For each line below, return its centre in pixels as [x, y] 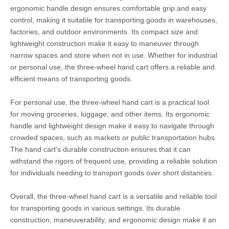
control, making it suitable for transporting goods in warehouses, [114, 20]
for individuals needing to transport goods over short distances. [112, 173]
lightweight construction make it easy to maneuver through [105, 43]
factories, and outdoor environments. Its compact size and [104, 32]
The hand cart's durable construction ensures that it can [100, 149]
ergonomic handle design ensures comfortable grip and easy [108, 8]
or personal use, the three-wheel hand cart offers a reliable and [112, 67]
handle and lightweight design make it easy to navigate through [112, 126]
